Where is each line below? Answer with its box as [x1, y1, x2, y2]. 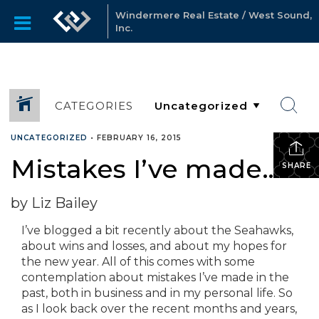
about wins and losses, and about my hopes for [21, 239, 287, 253]
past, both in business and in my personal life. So [21, 286, 293, 300]
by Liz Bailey [11, 194, 98, 211]
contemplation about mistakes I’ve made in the [21, 271, 289, 284]
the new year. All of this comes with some [21, 255, 255, 268]
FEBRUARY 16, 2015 [97, 133, 182, 142]
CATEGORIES [54, 98, 134, 113]
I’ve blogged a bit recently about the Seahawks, [21, 224, 293, 237]
